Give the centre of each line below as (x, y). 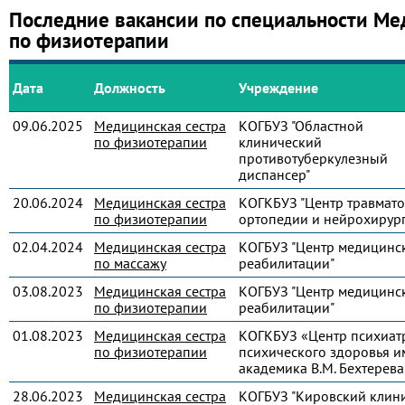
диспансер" (274, 174)
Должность (130, 88)
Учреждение (278, 88)
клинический (280, 142)
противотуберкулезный (313, 158)
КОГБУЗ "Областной (301, 126)
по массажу (130, 263)
